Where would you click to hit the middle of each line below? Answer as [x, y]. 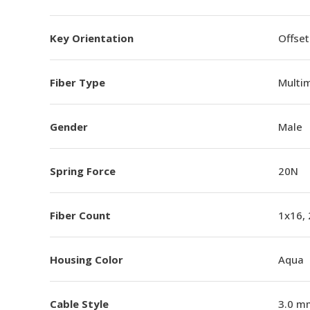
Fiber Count [80, 215]
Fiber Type [77, 82]
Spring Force [83, 171]
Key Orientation [92, 38]
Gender [69, 126]
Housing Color [86, 259]
